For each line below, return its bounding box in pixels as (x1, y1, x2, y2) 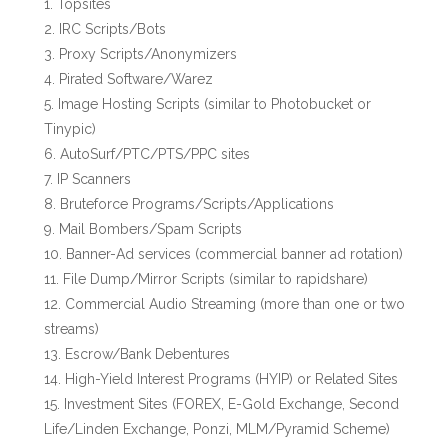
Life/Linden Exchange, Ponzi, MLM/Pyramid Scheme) (44, 421, 390, 437)
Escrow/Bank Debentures (65, 346, 230, 362)
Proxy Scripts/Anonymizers (59, 46, 237, 62)
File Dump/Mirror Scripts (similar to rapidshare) (63, 271, 368, 287)
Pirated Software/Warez (59, 71, 213, 87)
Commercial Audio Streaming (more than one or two (65, 296, 405, 312)
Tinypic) (44, 121, 96, 137)
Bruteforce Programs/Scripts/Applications (60, 196, 334, 212)
